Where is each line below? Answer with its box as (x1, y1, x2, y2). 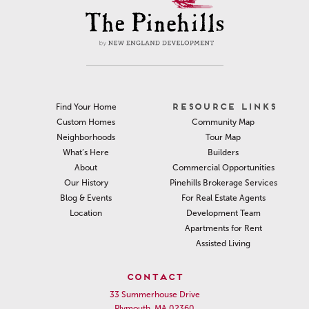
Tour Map (206, 132, 241, 142)
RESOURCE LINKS (170, 101, 276, 110)
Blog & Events (60, 193, 112, 203)
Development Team (186, 208, 261, 218)
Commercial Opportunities (172, 163, 275, 172)
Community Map (192, 117, 255, 127)
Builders (208, 148, 239, 157)
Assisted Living (196, 239, 250, 248)
